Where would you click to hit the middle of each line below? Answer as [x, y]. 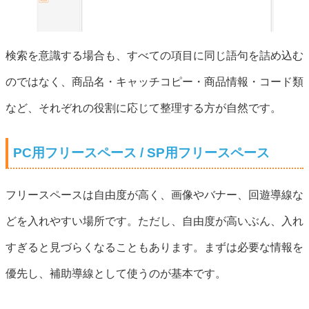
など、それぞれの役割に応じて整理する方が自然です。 [143, 108]
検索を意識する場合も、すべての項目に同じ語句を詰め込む [154, 55]
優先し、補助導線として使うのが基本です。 [116, 273]
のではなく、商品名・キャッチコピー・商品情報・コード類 [154, 81]
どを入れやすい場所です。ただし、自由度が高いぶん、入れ [154, 221]
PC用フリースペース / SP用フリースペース [141, 152]
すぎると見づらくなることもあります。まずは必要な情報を [154, 247]
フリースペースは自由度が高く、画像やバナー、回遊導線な [154, 195]
